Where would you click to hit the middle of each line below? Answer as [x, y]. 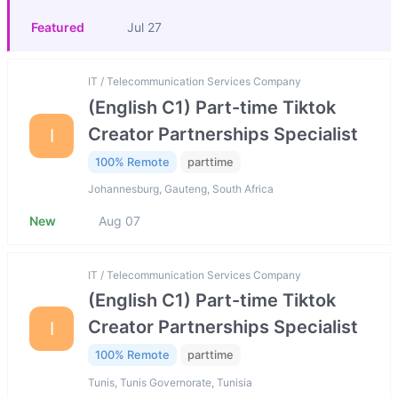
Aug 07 [119, 221]
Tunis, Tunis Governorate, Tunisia [170, 382]
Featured [58, 28]
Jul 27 [144, 28]
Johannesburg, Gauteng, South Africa [181, 189]
